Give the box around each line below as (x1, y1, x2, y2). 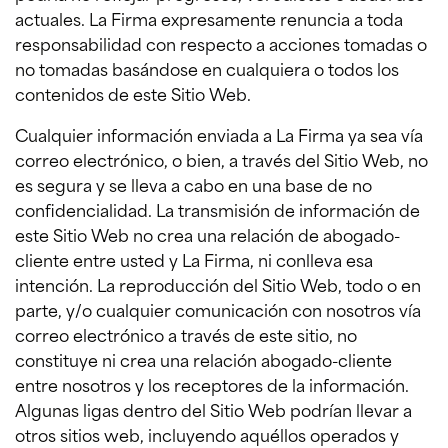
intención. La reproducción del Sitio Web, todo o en (15, 271, 421, 298)
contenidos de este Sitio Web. (15, 80, 251, 107)
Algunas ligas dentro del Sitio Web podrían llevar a (15, 396, 412, 423)
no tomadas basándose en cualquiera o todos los (15, 55, 399, 82)
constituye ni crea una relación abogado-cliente (15, 346, 392, 373)
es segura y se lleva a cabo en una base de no (15, 171, 372, 198)
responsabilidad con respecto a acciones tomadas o (15, 30, 427, 57)
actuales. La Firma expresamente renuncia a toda (15, 5, 403, 32)
